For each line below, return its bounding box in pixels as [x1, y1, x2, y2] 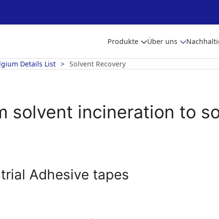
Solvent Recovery [69, 59, 126, 68]
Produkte [108, 37, 138, 46]
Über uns [147, 37, 177, 46]
